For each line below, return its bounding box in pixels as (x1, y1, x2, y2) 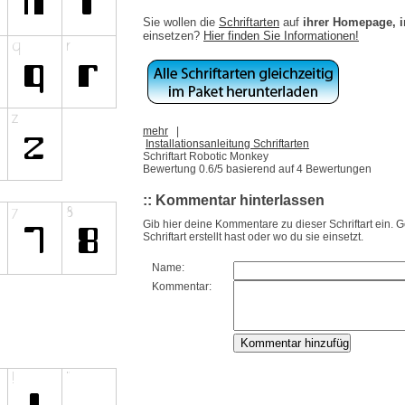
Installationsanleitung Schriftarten (146, 137, 309, 150)
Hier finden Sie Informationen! (203, 28, 359, 42)
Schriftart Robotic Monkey (143, 149, 268, 163)
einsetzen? (143, 28, 203, 42)
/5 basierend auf (214, 162, 297, 175)
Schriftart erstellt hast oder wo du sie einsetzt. (143, 231, 363, 244)
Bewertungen (303, 162, 372, 175)
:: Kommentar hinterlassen (143, 192, 325, 208)
